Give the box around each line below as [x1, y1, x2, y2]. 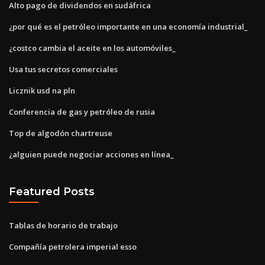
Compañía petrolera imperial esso [9, 241, 137, 252]
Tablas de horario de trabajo [9, 219, 118, 231]
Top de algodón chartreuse [9, 127, 112, 138]
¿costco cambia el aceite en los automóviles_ [9, 42, 176, 53]
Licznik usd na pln [9, 85, 75, 96]
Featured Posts [9, 185, 95, 198]
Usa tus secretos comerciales [9, 63, 118, 75]
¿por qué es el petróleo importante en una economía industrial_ [9, 21, 248, 32]
